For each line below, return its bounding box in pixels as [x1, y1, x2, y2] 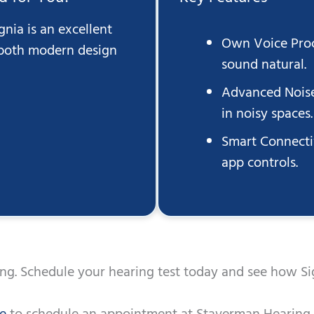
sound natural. [221, 54, 306, 77]
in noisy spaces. [221, 103, 313, 126]
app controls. [221, 152, 298, 175]
